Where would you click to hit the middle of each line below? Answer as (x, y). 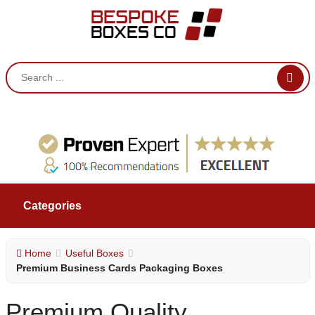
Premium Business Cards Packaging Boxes (119, 268)
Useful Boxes (94, 253)
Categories (52, 205)
